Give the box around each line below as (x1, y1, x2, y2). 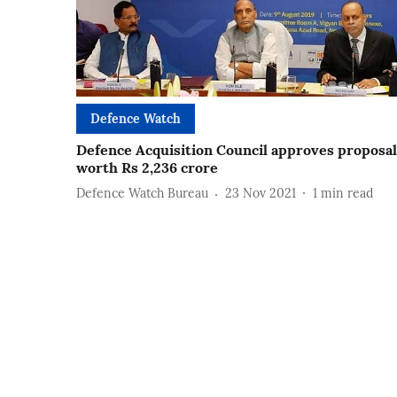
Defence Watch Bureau (76, 185, 208, 202)
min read (321, 185, 373, 202)
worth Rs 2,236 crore (76, 158, 218, 176)
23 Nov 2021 (225, 185, 296, 202)
